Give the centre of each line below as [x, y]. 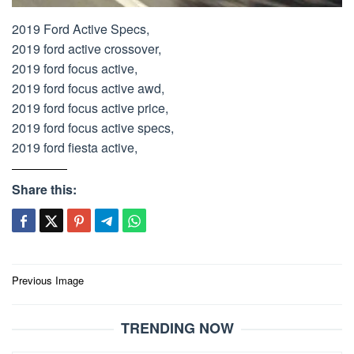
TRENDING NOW [177, 328]
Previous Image [48, 280]
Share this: [44, 189]
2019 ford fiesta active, [75, 147]
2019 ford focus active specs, [93, 127]
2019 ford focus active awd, [88, 88]
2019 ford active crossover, [87, 48]
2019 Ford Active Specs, [81, 28]
